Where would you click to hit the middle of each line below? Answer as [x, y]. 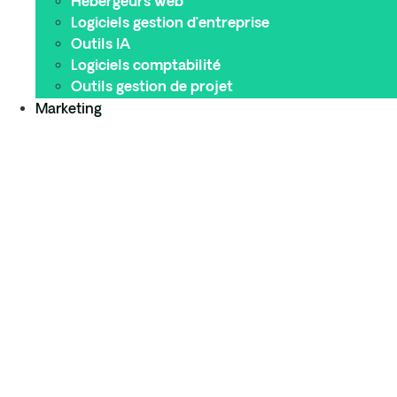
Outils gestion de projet [152, 88]
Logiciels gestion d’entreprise [170, 24]
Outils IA [101, 45]
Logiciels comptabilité [146, 66]
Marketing [69, 109]
